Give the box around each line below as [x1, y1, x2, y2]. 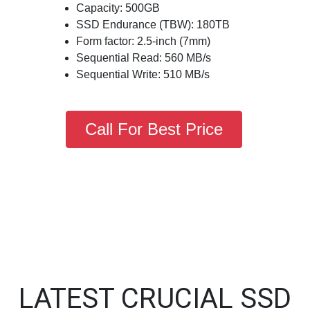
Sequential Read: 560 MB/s [76, 52, 211, 64]
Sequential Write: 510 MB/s [76, 69, 210, 80]
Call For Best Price [85, 120, 223, 138]
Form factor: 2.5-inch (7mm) [76, 35, 210, 47]
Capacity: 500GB [76, 2, 160, 14]
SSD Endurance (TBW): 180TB [76, 19, 230, 30]
